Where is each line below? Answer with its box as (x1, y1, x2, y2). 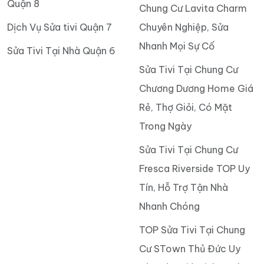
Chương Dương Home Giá (139, 82, 253, 94)
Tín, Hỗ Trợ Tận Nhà (139, 181, 228, 193)
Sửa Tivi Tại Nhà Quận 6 (7, 44, 115, 57)
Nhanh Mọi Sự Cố (139, 39, 214, 52)
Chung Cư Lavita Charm (139, 2, 247, 14)
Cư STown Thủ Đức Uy (139, 242, 240, 255)
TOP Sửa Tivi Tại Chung (139, 223, 245, 236)
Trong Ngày (139, 120, 192, 132)
